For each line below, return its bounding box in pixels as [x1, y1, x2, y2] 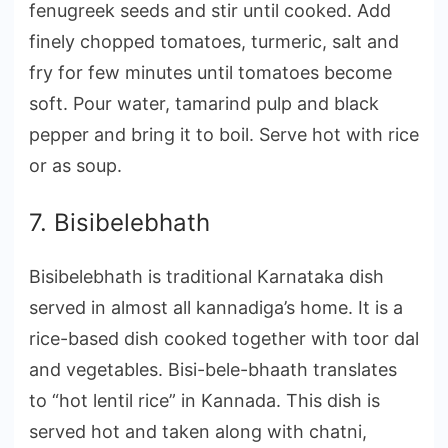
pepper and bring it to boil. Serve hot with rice [29, 123, 419, 145]
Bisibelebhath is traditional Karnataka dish [29, 265, 384, 287]
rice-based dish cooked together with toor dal [29, 327, 419, 349]
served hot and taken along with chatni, [29, 420, 367, 442]
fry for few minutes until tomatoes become [29, 61, 392, 83]
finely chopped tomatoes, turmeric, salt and [29, 30, 399, 52]
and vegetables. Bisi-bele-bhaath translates [29, 358, 397, 380]
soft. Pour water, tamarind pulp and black [29, 92, 379, 114]
